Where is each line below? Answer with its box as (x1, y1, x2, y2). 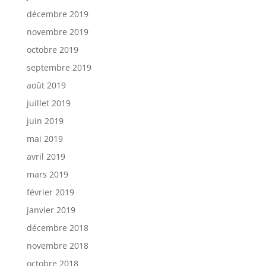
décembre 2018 (26, 222, 88, 233)
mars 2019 (26, 169, 68, 180)
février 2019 (26, 186, 74, 198)
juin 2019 (26, 115, 64, 126)
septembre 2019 (26, 62, 91, 73)
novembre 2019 (26, 26, 88, 37)
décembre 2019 (26, 8, 88, 20)
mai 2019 (26, 133, 63, 144)
